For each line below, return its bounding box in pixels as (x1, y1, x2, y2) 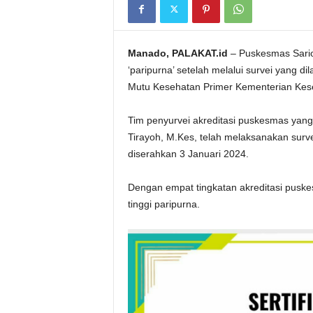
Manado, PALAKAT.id (127, 48, 228, 59)
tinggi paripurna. (127, 198, 200, 210)
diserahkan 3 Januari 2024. (127, 148, 249, 159)
